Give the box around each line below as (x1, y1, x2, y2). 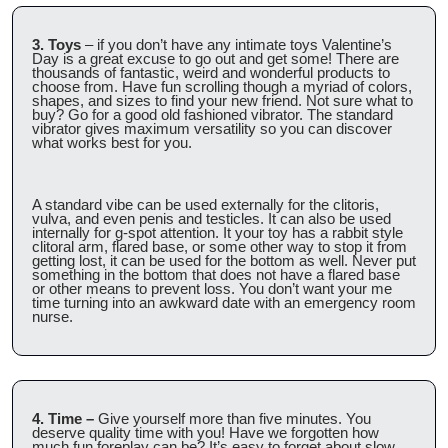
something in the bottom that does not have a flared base (32, 265, 400, 283)
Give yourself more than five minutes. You (94, 409, 371, 427)
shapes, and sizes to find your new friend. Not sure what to (32, 91, 413, 109)
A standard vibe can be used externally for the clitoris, (32, 195, 379, 213)
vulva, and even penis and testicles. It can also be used (32, 209, 391, 227)
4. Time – (32, 409, 94, 427)
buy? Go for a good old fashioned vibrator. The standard (32, 105, 393, 123)
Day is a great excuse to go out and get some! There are (32, 49, 399, 67)
